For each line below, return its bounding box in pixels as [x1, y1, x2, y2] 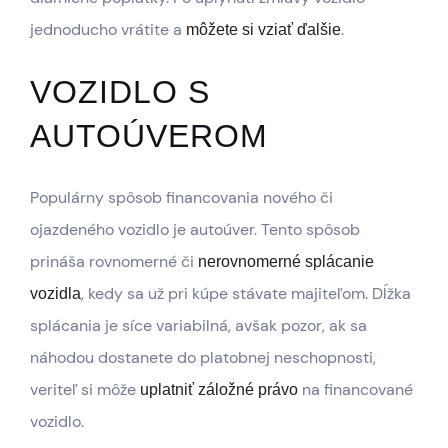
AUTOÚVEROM [30, 118, 268, 155]
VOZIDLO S [30, 74, 210, 111]
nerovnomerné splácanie [198, 253, 374, 271]
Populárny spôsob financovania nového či [30, 187, 333, 209]
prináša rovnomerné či [30, 251, 198, 273]
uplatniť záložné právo [140, 381, 298, 399]
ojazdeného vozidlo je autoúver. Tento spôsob [30, 219, 360, 241]
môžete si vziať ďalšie [186, 21, 341, 39]
